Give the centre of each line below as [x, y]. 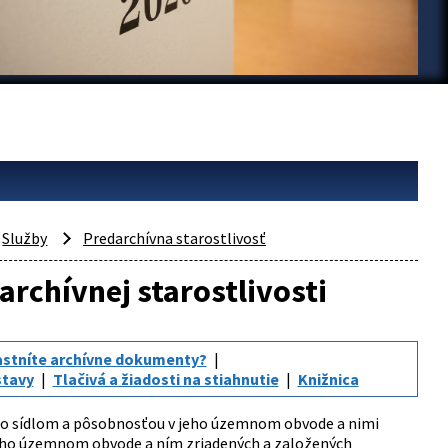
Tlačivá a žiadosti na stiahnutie [165, 379]
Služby [25, 238]
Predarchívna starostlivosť [175, 238]
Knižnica [328, 379]
